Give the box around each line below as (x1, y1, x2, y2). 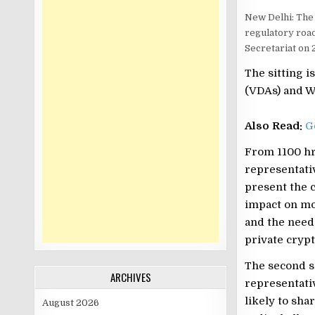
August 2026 (42, 297, 100, 308)
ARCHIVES (110, 269, 151, 285)
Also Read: (244, 120, 305, 133)
